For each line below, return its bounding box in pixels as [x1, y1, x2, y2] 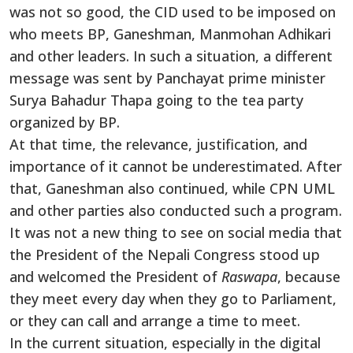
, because [277, 266, 340, 286]
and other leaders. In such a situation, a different [9, 46, 333, 65]
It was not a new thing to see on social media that [9, 222, 342, 242]
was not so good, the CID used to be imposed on [9, 2, 336, 21]
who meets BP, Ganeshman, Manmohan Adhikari [9, 24, 331, 43]
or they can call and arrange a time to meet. [9, 310, 300, 330]
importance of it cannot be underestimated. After [9, 156, 342, 176]
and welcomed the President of [9, 266, 221, 286]
